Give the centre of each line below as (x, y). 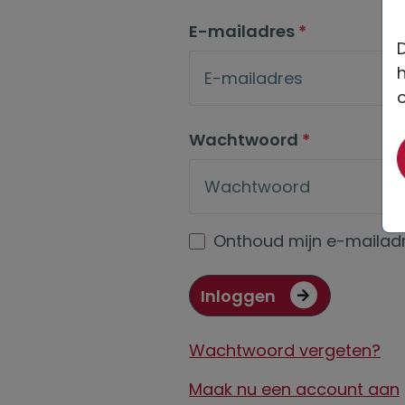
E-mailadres (244, 32)
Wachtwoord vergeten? (285, 351)
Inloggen (238, 296)
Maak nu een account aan (294, 390)
